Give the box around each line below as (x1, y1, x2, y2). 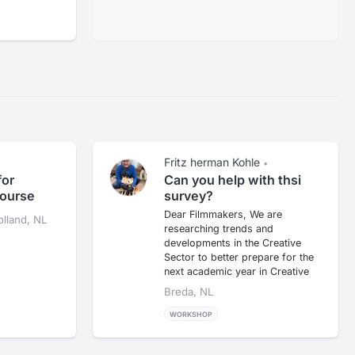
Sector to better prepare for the (164, 251, 315, 264)
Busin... (164, 280, 200, 292)
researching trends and (164, 223, 274, 235)
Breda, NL (164, 285, 215, 299)
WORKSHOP (170, 309, 213, 319)
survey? (164, 188, 214, 204)
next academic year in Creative (164, 265, 310, 278)
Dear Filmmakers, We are (164, 208, 283, 221)
